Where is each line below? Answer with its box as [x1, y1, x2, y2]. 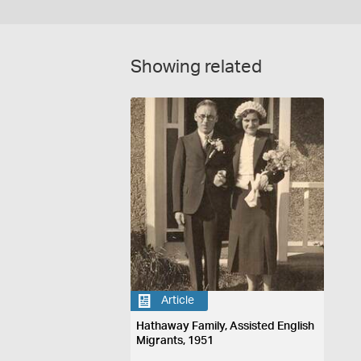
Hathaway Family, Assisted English [136, 320, 315, 332]
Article [161, 295, 195, 307]
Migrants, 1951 [136, 334, 214, 346]
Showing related [131, 57, 262, 76]
